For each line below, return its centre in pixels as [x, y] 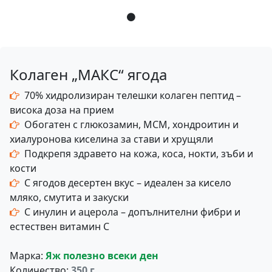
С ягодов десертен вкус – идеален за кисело [128, 183]
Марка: [26, 256]
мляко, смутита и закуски [69, 197]
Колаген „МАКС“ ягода [88, 74]
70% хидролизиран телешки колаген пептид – [133, 95]
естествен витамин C [59, 226]
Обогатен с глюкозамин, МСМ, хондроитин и [131, 124]
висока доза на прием [62, 110]
